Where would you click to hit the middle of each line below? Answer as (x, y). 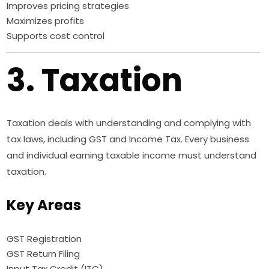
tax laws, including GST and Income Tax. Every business (128, 139)
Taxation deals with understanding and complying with (129, 123)
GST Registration (44, 239)
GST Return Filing (44, 254)
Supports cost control (56, 36)
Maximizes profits (46, 21)
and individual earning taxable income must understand (132, 156)
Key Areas (44, 205)
